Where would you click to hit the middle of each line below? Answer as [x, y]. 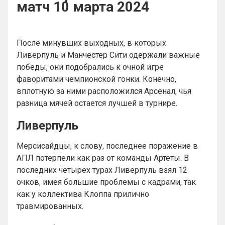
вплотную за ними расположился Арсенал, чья [104, 91]
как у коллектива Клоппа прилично [83, 194]
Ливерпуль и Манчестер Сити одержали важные [108, 55]
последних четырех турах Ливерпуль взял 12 [102, 170]
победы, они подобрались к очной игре [90, 67]
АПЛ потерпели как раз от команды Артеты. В [103, 158]
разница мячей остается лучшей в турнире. [97, 103]
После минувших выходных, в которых [91, 43]
